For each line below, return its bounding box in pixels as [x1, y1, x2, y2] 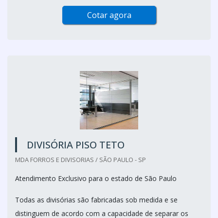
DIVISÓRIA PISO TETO [27, 138, 125, 151]
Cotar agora [87, 10, 131, 20]
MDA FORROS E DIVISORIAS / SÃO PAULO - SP [15, 155, 146, 164]
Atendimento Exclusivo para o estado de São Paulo [15, 174, 177, 183]
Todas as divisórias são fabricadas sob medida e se [15, 195, 178, 204]
